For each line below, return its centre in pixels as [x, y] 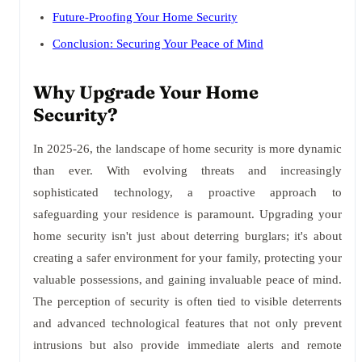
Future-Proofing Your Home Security [145, 17]
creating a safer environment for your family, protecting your [187, 258]
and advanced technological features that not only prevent [187, 323]
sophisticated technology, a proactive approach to [187, 192]
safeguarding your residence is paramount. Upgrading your [187, 214]
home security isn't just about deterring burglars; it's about [187, 236]
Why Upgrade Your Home [146, 92]
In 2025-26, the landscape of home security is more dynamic [187, 149]
